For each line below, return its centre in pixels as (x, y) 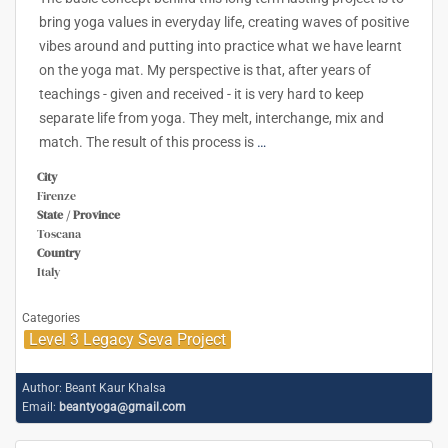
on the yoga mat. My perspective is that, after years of (205, 69)
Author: (42, 387)
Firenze (56, 195)
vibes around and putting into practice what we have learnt (220, 45)
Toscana (59, 233)
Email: (39, 406)
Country (58, 252)
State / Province (78, 214)
